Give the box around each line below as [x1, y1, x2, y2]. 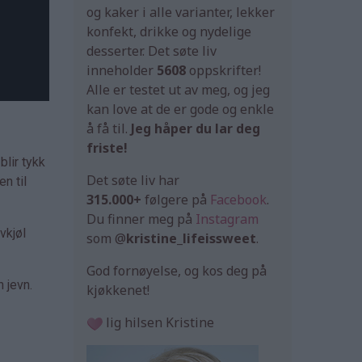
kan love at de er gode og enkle [86, 100, 274, 119]
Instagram [196, 210, 259, 229]
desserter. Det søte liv [86, 42, 217, 61]
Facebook [210, 191, 267, 209]
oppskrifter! [189, 61, 261, 80]
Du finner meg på [86, 210, 196, 229]
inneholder [86, 61, 157, 80]
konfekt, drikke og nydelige [86, 23, 251, 41]
